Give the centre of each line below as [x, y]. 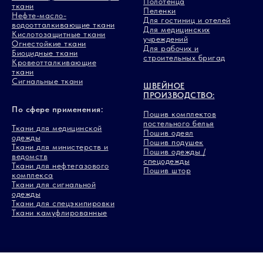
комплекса [33, 175]
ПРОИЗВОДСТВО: [179, 95]
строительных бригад [184, 58]
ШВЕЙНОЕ [164, 86]
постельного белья [179, 124]
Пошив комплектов [180, 114]
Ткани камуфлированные [60, 213]
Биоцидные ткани [45, 53]
